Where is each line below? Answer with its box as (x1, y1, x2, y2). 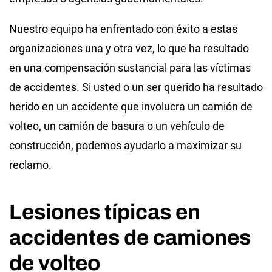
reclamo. (9, 158, 52, 171)
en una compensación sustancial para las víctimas (9, 61, 251, 74)
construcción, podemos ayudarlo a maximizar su (9, 138, 242, 152)
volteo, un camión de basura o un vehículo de (9, 119, 225, 132)
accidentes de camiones (9, 225, 251, 249)
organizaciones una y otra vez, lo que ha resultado (9, 41, 249, 55)
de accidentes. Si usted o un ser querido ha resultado (9, 80, 263, 93)
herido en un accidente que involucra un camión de (9, 100, 253, 113)
